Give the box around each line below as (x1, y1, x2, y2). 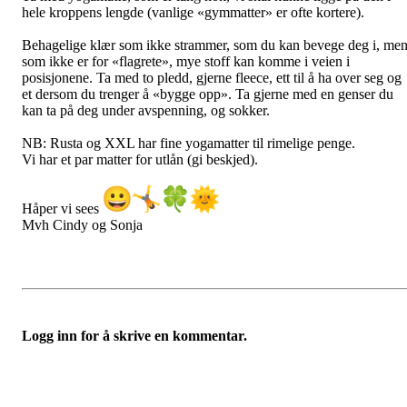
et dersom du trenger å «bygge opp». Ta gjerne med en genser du (22, 85, 393, 102)
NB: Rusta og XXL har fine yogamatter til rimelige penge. (22, 134, 355, 151)
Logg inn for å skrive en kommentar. (22, 327, 247, 343)
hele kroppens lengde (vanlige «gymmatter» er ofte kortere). (22, 4, 368, 20)
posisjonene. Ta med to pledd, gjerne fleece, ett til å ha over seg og (22, 69, 402, 85)
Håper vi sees (22, 200, 103, 216)
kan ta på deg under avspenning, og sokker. (22, 102, 270, 118)
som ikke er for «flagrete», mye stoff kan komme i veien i (22, 53, 350, 69)
